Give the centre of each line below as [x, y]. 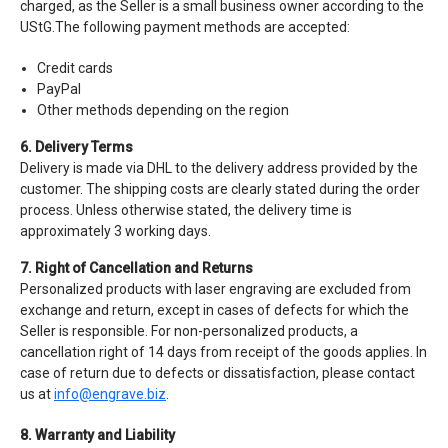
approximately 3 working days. [115, 231]
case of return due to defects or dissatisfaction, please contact [217, 373]
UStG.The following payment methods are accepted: [185, 27]
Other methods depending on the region [163, 110]
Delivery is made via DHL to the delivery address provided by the [219, 168]
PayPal [59, 89]
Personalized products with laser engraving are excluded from [215, 289]
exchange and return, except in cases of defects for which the [214, 310]
